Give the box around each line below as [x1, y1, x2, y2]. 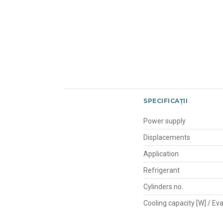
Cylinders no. [143, 182, 183, 191]
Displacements [143, 133, 190, 141]
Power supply [143, 116, 186, 125]
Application [143, 149, 179, 158]
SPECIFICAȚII [143, 97, 188, 105]
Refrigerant [143, 166, 180, 174]
